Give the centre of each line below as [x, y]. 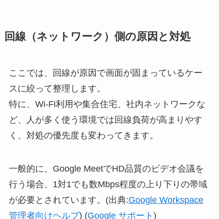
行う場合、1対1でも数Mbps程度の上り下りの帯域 [108, 184]
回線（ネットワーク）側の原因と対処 [97, 37]
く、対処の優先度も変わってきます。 [83, 136]
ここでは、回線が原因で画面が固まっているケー [105, 73]
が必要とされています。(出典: [68, 200]
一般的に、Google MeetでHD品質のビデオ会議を [106, 168]
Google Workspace [166, 200]
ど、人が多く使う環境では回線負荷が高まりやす [105, 120]
